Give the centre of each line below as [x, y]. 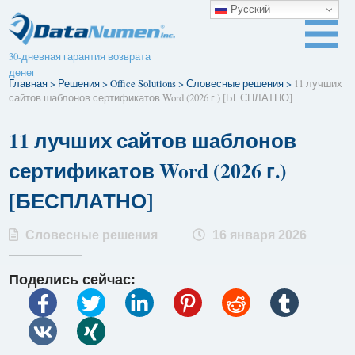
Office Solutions [143, 83]
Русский [249, 9]
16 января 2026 [258, 235]
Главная [29, 83]
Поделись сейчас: [73, 279]
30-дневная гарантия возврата [80, 56]
